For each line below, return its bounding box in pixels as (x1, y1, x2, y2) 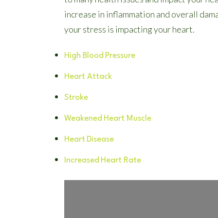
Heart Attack (64, 73, 112, 81)
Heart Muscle (104, 114, 151, 123)
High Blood (64, 52, 104, 60)
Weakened (64, 114, 102, 123)
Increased (64, 156, 99, 164)
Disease (87, 135, 114, 144)
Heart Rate (101, 156, 141, 164)
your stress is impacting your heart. (64, 24, 195, 35)
